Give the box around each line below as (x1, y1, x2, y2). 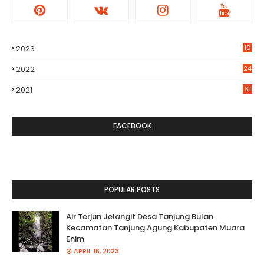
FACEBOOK (113, 121, 151, 131)
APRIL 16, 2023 (74, 246, 119, 256)
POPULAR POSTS (104, 184, 160, 194)
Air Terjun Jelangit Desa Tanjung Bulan (66, 211, 213, 222)
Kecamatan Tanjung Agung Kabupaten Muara (66, 222, 245, 233)
